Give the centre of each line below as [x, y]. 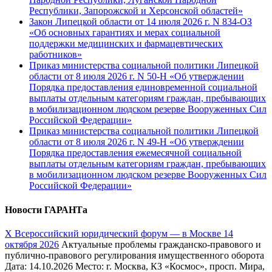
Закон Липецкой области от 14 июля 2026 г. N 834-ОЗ [141, 22]
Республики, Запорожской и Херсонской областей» [136, 11]
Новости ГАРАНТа [46, 209]
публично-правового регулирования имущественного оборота [134, 255]
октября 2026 [32, 244]
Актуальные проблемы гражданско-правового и [160, 244]
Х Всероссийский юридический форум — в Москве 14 [119, 233]
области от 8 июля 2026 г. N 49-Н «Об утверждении [137, 142]
